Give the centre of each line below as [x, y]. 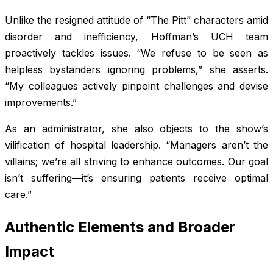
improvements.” [41, 103]
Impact [30, 252]
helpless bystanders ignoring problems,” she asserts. [136, 70]
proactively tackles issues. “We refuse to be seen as [136, 53]
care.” [18, 195]
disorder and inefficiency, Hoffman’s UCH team [136, 37]
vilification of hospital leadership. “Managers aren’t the [136, 145]
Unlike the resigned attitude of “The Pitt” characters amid [136, 20]
